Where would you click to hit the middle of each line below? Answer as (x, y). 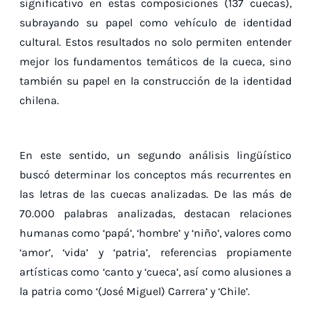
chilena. (39, 100)
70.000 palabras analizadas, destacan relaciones (155, 213)
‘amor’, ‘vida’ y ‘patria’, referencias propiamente (155, 252)
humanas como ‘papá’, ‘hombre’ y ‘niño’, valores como (155, 233)
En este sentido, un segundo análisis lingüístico (155, 155)
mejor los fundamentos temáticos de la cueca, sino (155, 61)
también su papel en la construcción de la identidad (155, 81)
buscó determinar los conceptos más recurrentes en (155, 174)
